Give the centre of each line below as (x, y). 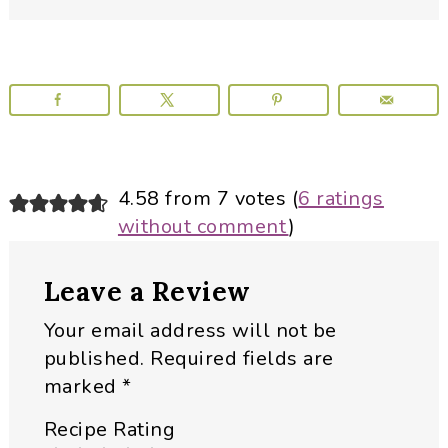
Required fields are (242, 359)
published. (94, 359)
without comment (203, 227)
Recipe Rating (109, 430)
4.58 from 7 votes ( (208, 199)
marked (83, 387)
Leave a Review (147, 292)
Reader (63, 201)
